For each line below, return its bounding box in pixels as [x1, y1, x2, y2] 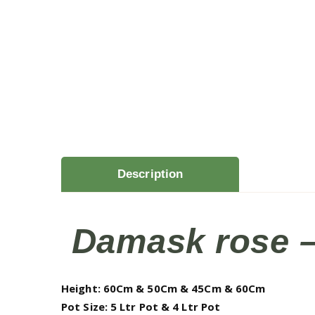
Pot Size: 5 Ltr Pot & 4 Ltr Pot [61, 300, 221, 314]
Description [117, 167, 184, 181]
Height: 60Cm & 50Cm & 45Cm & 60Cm [61, 281, 266, 295]
